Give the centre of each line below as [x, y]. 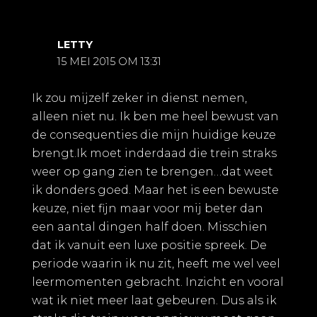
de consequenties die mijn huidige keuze [154, 134]
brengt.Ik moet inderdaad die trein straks [154, 153]
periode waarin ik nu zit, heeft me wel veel [156, 263]
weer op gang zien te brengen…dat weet [152, 171]
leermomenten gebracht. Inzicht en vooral [158, 282]
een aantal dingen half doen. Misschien [150, 226]
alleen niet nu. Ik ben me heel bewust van [155, 116]
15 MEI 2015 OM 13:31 [109, 62]
